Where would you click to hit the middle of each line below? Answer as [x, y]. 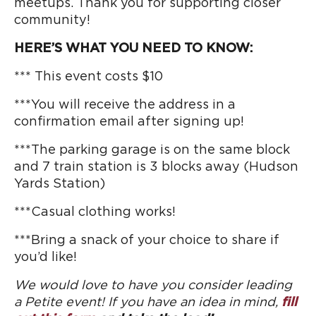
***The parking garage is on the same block [152, 150]
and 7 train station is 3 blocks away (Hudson [156, 167]
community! [52, 20]
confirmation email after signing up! [129, 122]
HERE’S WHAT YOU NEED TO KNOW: [133, 49]
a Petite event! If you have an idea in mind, [148, 303]
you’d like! [45, 257]
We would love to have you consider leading [153, 286]
